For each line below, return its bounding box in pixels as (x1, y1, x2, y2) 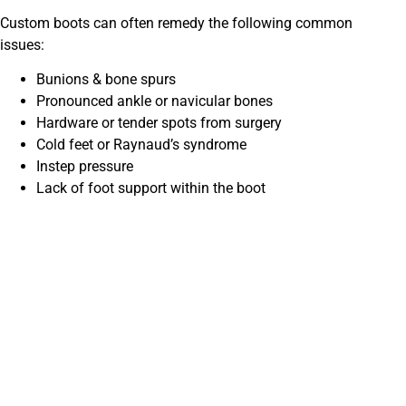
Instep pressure (36, 158, 133, 176)
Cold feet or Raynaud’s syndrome (36, 136, 246, 154)
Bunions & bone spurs (36, 71, 176, 89)
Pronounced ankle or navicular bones (36, 92, 273, 111)
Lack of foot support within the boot (36, 179, 266, 198)
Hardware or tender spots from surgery (36, 114, 282, 132)
